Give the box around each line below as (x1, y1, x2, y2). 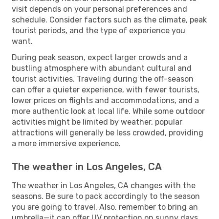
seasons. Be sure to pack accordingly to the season (12, 191, 200, 201)
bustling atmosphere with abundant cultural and (12, 63, 192, 73)
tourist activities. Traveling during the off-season (12, 74, 194, 84)
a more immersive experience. (12, 138, 121, 148)
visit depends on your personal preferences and (12, 4, 187, 14)
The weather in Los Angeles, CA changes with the (12, 180, 196, 190)
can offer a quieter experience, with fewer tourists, (12, 85, 199, 94)
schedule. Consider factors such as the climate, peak (12, 15, 207, 24)
